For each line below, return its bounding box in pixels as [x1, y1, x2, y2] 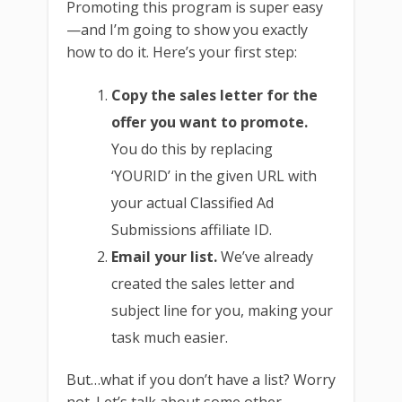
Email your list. [111, 247, 218, 267]
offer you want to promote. [111, 112, 309, 133]
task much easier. [111, 328, 229, 348]
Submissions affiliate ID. [111, 220, 273, 240]
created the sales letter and [111, 274, 295, 294]
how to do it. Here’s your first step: [66, 42, 297, 63]
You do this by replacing [111, 139, 274, 160]
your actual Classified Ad [111, 193, 275, 214]
